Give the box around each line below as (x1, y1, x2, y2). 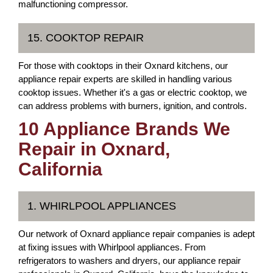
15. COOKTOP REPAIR (27, 31, 144, 44)
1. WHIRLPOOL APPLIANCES (27, 199, 176, 212)
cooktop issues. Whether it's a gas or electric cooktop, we (18, 87, 247, 97)
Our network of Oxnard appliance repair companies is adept (18, 228, 255, 239)
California (18, 158, 102, 179)
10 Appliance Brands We (18, 118, 230, 139)
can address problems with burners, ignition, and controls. (18, 100, 247, 111)
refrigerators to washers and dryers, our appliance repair (18, 255, 241, 266)
